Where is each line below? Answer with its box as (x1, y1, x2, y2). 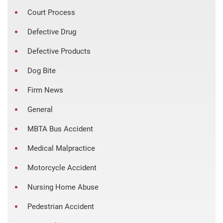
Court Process (27, 7, 75, 17)
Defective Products (27, 46, 91, 56)
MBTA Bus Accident (27, 124, 93, 133)
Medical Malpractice (27, 143, 95, 153)
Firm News (27, 85, 63, 95)
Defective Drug (27, 27, 76, 36)
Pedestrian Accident (27, 202, 94, 211)
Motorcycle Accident (27, 163, 97, 172)
